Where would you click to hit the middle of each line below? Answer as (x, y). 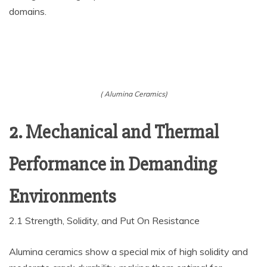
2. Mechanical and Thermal (114, 132)
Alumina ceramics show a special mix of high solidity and (128, 252)
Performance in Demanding (113, 164)
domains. (28, 11)
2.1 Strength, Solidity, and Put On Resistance (104, 221)
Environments (63, 196)
